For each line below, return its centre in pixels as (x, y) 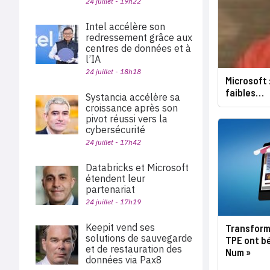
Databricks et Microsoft (137, 168)
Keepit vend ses (120, 227)
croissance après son (132, 108)
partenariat (110, 189)
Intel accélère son (125, 27)
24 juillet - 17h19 (113, 202)
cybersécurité (115, 130)
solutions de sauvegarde (139, 238)
